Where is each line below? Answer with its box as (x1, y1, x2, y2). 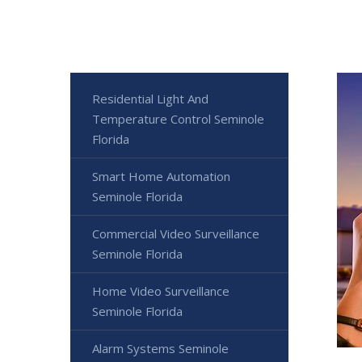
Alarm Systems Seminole (92, 339, 229, 356)
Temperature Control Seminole (92, 110, 264, 127)
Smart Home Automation (92, 167, 230, 184)
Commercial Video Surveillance (92, 225, 259, 242)
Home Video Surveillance (92, 282, 229, 299)
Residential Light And (92, 90, 208, 107)
